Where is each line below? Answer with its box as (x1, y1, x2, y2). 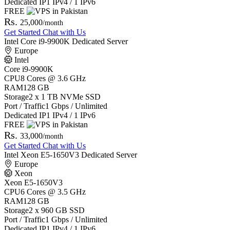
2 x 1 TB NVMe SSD (29, 92, 101, 102)
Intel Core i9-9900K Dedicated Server (4, 37, 128, 46)
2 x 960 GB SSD (29, 206, 85, 215)
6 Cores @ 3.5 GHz (21, 187, 86, 197)
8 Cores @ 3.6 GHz (21, 74, 86, 83)
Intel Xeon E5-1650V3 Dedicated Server (4, 150, 137, 160)
